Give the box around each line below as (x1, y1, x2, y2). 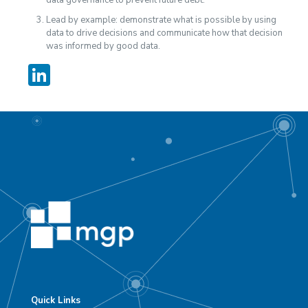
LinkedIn (49, 59, 132, 89)
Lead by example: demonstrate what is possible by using (45, 13, 276, 26)
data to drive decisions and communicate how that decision (45, 26, 283, 39)
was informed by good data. (45, 39, 160, 52)
